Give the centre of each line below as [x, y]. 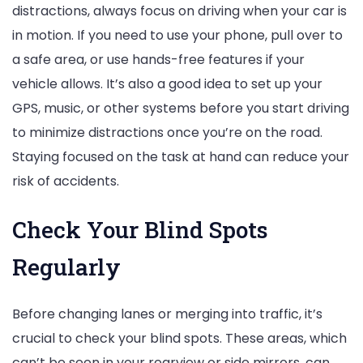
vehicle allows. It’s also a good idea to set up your [167, 84]
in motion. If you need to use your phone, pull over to [177, 36]
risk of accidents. [66, 181]
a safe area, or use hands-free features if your [158, 60]
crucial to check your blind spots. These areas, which [179, 338]
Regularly [66, 267]
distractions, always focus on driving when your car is [179, 11]
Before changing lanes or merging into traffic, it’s [167, 314]
